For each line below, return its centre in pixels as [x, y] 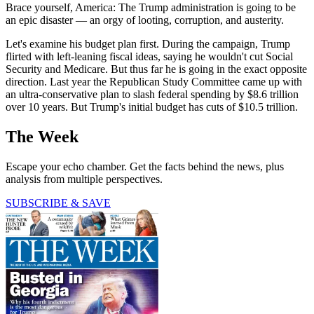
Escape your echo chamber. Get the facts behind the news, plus [145, 166]
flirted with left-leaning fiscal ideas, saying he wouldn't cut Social [149, 56]
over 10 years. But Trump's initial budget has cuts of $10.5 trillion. [152, 107]
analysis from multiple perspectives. [84, 179]
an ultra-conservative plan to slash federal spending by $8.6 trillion [152, 94]
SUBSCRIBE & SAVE [58, 203]
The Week [42, 136]
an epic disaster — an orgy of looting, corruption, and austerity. [145, 20]
